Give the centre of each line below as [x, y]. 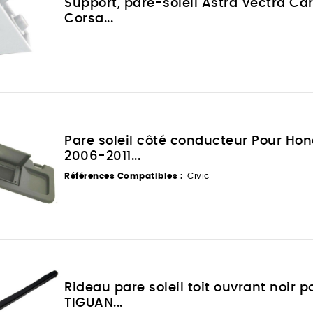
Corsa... [89, 19]
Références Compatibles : [124, 176]
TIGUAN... [94, 303]
